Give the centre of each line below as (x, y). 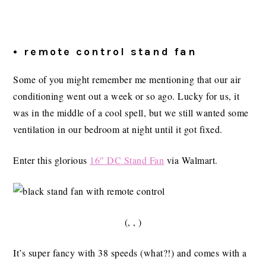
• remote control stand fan (105, 52)
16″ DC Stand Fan (127, 160)
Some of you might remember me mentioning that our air (127, 80)
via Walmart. (191, 160)
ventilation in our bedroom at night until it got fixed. (118, 129)
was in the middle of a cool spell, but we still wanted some (131, 113)
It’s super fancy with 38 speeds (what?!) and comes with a (130, 253)
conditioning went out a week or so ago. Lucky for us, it (126, 96)
